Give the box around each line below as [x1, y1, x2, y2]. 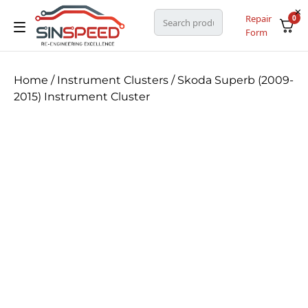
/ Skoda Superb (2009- [168, 74, 294, 87]
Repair [245, 12, 272, 25]
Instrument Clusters [57, 74, 168, 87]
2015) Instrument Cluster [14, 90, 150, 104]
